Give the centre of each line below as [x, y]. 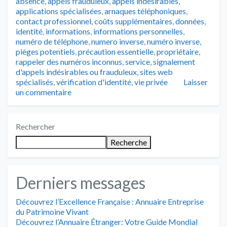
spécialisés [34, 82]
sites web [156, 71]
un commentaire [44, 92]
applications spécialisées [59, 11]
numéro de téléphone [52, 41]
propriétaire [178, 51]
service [138, 61]
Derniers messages [81, 182]
